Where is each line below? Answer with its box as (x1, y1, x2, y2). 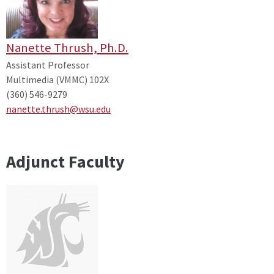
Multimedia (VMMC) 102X (6, 73, 109, 86)
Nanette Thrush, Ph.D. (6, 39, 128, 56)
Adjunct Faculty (6, 150, 125, 172)
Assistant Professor (6, 58, 89, 71)
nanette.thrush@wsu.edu (6, 102, 111, 115)
